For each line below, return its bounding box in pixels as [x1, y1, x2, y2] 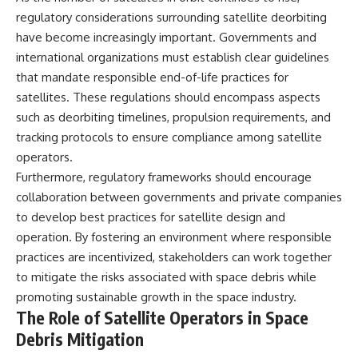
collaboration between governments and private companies [16, 189, 342, 205]
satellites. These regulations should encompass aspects [16, 89, 320, 105]
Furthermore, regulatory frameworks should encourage [16, 169, 312, 185]
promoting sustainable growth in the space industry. [16, 289, 296, 305]
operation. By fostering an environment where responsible [16, 229, 332, 245]
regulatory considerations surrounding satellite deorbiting [16, 10, 327, 26]
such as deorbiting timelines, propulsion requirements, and [16, 109, 331, 125]
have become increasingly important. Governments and [16, 30, 316, 46]
